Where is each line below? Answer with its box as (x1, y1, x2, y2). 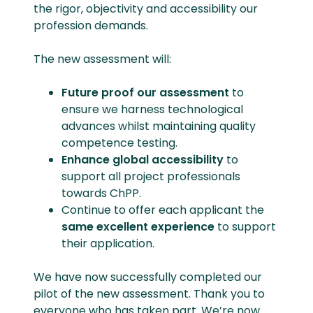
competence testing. (61, 135, 177, 151)
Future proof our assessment (61, 85, 232, 101)
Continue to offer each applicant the (61, 202, 264, 218)
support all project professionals (61, 168, 240, 184)
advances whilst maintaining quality (61, 118, 256, 134)
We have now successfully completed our (34, 269, 262, 285)
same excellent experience (61, 219, 214, 235)
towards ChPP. (61, 185, 147, 201)
